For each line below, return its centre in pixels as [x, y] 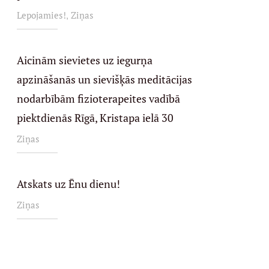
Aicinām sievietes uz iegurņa [84, 60]
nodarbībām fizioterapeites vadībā [98, 98]
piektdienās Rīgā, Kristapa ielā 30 [95, 118]
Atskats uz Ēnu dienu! [68, 184]
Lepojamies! [41, 15]
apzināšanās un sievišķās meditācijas [104, 79]
